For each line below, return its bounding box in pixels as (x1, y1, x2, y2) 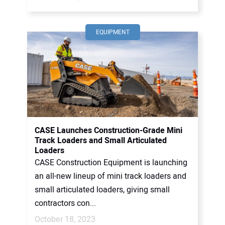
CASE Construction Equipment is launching (35, 157, 187, 169)
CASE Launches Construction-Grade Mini (35, 125, 182, 137)
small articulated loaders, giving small (35, 184, 170, 196)
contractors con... (35, 197, 96, 209)
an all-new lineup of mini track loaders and (35, 170, 186, 182)
